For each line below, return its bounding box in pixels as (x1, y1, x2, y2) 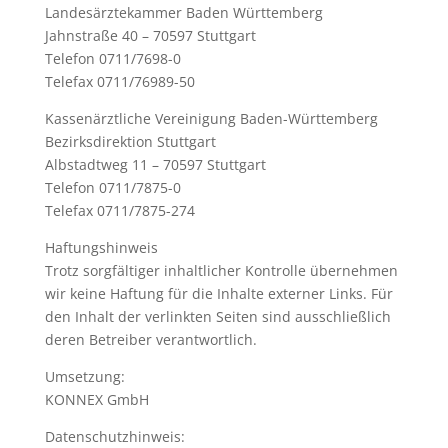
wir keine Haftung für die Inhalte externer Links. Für (44, 284, 393, 304)
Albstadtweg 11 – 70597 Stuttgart (44, 155, 266, 175)
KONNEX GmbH (44, 390, 149, 410)
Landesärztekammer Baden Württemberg (44, 3, 323, 23)
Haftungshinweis (44, 238, 158, 258)
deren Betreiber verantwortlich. (44, 330, 257, 350)
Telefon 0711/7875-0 (44, 178, 181, 198)
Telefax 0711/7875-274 (44, 201, 195, 221)
